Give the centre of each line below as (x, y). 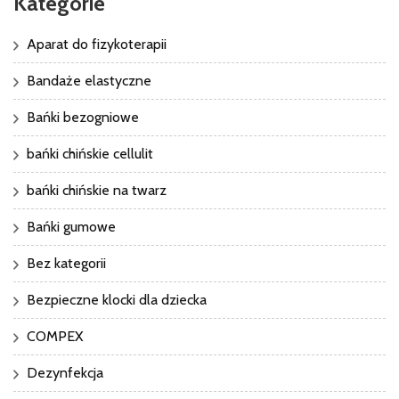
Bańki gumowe (71, 227)
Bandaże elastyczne (89, 81)
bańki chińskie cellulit (90, 154)
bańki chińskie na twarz (97, 191)
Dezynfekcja (65, 373)
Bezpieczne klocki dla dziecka (117, 300)
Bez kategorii (66, 264)
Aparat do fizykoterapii (97, 45)
